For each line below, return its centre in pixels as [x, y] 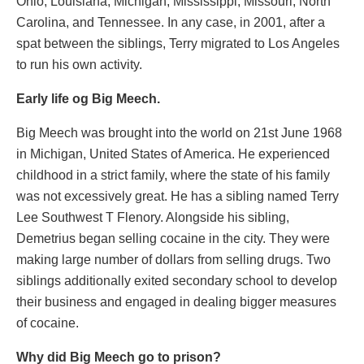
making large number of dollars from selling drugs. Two [173, 260]
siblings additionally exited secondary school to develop [177, 281]
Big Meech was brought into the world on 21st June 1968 [179, 133]
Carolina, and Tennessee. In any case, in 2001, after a [171, 23]
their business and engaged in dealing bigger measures [176, 302]
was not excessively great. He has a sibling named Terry [178, 197]
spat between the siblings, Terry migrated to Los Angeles [178, 44]
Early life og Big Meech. [88, 99]
